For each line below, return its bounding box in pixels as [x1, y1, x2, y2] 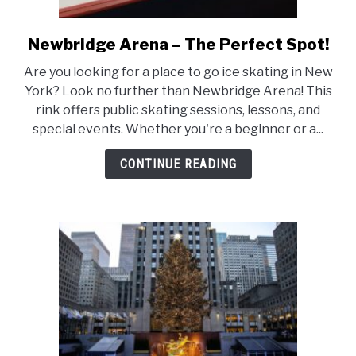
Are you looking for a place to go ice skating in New [23, 64, 333, 79]
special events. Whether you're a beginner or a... [33, 122, 323, 137]
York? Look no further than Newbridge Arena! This [24, 83, 332, 99]
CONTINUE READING [119, 157, 237, 172]
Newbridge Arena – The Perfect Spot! [27, 35, 329, 54]
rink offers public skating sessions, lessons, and [36, 103, 320, 118]
